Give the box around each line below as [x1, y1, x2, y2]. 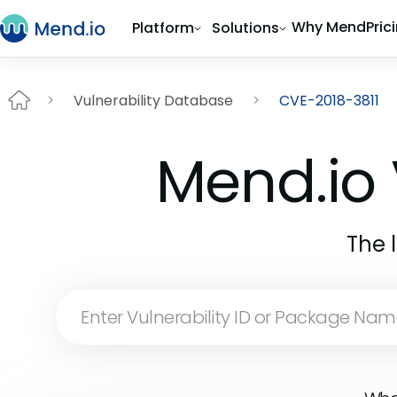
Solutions [212, 18, 279, 38]
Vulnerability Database [74, 90, 233, 111]
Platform [132, 18, 194, 38]
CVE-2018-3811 [279, 90, 379, 111]
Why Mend [292, 17, 366, 37]
